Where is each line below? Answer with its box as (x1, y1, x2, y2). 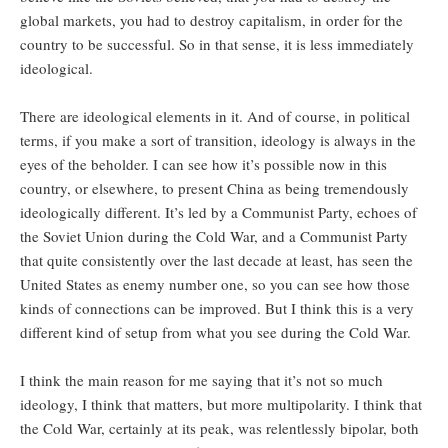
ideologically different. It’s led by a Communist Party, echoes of (20, 202, 417, 223)
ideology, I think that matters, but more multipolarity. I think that (20, 394, 422, 415)
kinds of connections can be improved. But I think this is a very (20, 298, 414, 319)
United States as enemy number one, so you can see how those (20, 274, 410, 295)
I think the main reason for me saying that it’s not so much (20, 370, 383, 391)
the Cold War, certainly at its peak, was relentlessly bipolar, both (20, 418, 419, 439)
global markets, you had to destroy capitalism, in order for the (20, 10, 403, 31)
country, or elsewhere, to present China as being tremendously (20, 178, 409, 199)
